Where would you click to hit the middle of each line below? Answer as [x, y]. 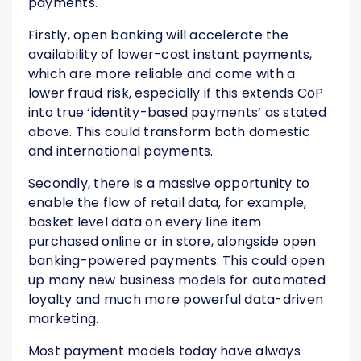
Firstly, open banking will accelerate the [158, 35]
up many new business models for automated [177, 280]
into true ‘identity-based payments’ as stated [177, 113]
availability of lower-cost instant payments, [170, 55]
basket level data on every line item [145, 222]
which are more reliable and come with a [162, 74]
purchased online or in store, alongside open [172, 242]
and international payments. [121, 151]
